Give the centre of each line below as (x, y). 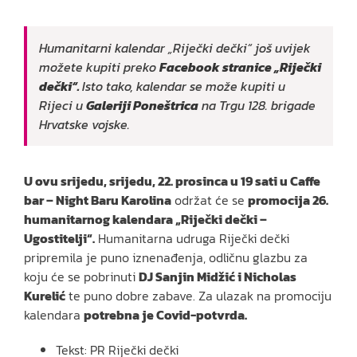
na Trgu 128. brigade (257, 106)
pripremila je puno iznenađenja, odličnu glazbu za (166, 258)
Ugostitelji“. (59, 239)
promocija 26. (288, 200)
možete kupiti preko (99, 67)
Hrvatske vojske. (84, 125)
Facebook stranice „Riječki (240, 67)
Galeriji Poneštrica (142, 106)
